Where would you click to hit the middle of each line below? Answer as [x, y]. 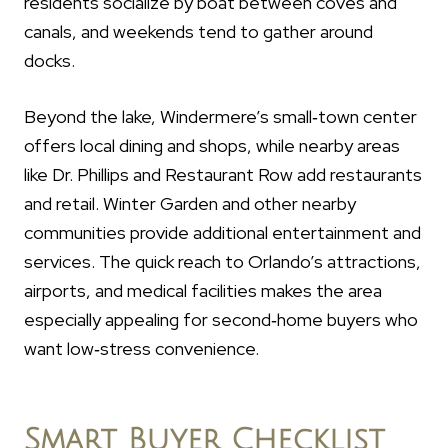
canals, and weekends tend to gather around [198, 32]
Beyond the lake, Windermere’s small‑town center [220, 117]
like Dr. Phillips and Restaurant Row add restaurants [223, 175]
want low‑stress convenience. [141, 349]
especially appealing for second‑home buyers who [221, 320]
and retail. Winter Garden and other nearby [190, 204]
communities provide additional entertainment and [222, 233]
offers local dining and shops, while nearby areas [212, 146]
